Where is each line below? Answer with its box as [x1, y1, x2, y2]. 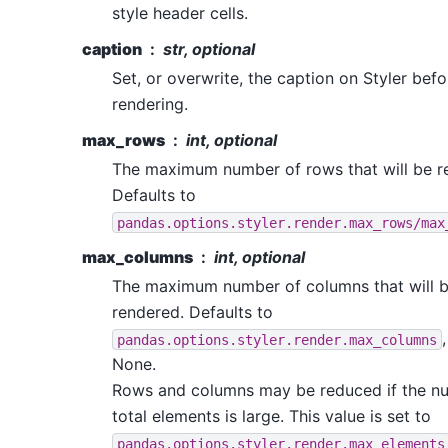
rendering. [112, 94, 188, 115]
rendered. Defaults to [112, 302, 273, 323]
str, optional [163, 39, 255, 60]
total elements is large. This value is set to [112, 406, 431, 427]
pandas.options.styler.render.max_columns [117, 331, 437, 348]
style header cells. [112, 3, 248, 24]
